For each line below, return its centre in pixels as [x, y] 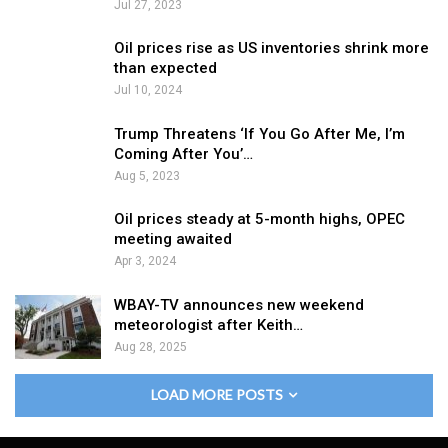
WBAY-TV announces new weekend [239, 305]
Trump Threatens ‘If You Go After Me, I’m [259, 133]
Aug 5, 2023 [147, 175]
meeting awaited [173, 239]
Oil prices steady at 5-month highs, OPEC [259, 219]
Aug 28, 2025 [150, 347]
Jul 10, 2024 [148, 90]
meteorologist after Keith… [208, 325]
